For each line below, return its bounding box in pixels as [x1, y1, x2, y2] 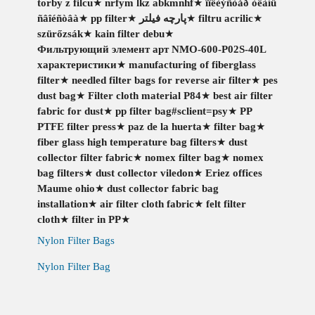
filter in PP [71, 214, 121, 225]
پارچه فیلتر [139, 13, 186, 24]
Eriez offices [205, 167, 262, 179]
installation [37, 198, 88, 210]
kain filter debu [94, 28, 165, 39]
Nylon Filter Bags [37, 234, 115, 246]
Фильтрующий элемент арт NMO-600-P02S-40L [37, 44, 266, 55]
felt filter [205, 198, 246, 210]
